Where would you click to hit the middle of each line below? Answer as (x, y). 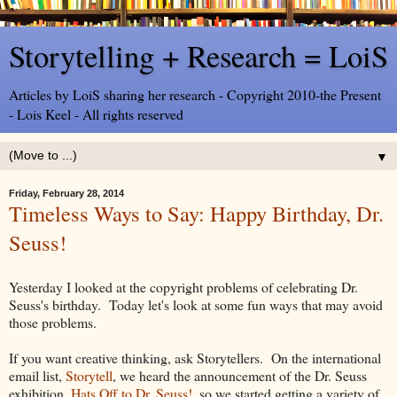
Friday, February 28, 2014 (66, 193)
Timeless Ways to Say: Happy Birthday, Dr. (196, 213)
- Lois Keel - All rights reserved (96, 114)
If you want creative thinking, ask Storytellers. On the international (195, 357)
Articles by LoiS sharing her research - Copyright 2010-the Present (195, 94)
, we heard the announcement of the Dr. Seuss (240, 375)
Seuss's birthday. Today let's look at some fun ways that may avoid (196, 304)
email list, (37, 375)
